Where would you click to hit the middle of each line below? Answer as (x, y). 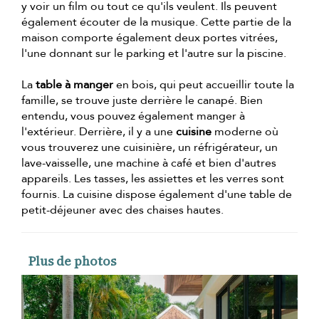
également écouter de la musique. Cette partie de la (156, 22)
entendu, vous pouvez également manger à (133, 116)
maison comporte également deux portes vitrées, (150, 37)
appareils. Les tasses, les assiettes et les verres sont (153, 178)
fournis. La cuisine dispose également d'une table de (157, 194)
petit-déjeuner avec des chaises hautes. (122, 210)
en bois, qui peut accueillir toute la (204, 84)
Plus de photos (72, 261)
